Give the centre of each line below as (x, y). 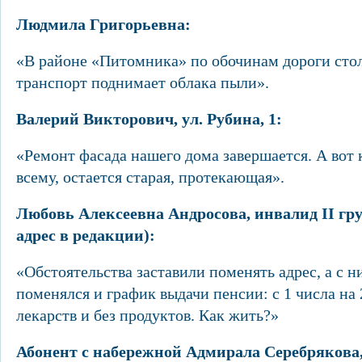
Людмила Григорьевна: (103, 24)
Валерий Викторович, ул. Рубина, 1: (149, 119)
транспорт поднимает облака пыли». (143, 82)
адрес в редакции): (86, 235)
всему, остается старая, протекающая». (150, 177)
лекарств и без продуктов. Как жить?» (147, 315)
